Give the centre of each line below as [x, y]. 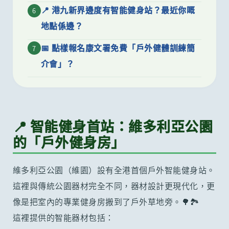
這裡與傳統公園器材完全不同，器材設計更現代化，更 [114, 186]
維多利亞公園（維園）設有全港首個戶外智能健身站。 [114, 170]
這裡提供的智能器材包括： [63, 217]
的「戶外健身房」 [69, 142]
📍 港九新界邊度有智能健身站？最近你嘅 [118, 10]
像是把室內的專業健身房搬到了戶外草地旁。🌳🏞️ [106, 202]
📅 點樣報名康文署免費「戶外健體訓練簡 [118, 47]
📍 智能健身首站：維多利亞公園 [113, 126]
